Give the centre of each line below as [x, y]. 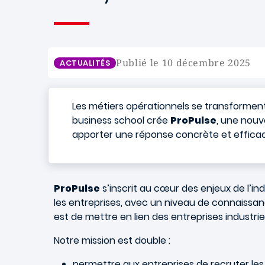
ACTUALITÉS [85, 63]
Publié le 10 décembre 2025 [183, 63]
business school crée [121, 120]
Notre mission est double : [112, 240]
